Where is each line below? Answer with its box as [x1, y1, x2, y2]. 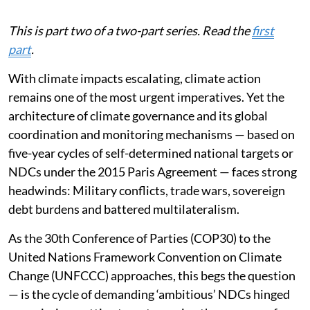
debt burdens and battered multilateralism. [8, 201, 239, 217]
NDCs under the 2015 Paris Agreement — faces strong [8, 163, 297, 179]
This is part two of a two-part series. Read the [8, 22, 252, 38]
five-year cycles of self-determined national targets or [8, 145, 293, 161]
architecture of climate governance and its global [8, 107, 268, 123]
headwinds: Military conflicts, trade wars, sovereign [8, 182, 285, 198]
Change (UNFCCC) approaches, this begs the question [8, 267, 295, 283]
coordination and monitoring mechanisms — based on [8, 126, 295, 142]
